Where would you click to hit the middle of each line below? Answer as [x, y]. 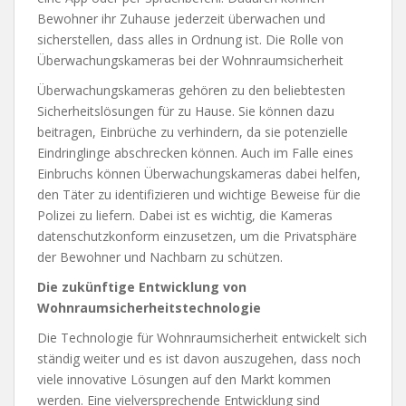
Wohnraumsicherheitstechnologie [149, 307]
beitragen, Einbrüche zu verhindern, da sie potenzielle [193, 131]
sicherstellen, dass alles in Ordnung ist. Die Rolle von [190, 39]
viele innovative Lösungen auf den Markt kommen [184, 379]
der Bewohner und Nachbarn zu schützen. [160, 256]
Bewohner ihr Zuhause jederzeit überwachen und [181, 18]
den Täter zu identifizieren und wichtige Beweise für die [199, 194]
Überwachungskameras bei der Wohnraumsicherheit [190, 60]
